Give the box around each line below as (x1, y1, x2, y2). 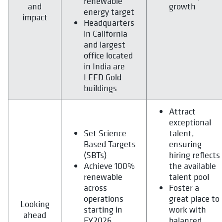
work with (169, 204, 206, 216)
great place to (169, 193, 220, 205)
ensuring (169, 138, 202, 150)
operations (84, 193, 123, 205)
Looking (20, 198, 50, 210)
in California (84, 28, 127, 40)
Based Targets (84, 138, 136, 150)
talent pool (169, 171, 211, 183)
